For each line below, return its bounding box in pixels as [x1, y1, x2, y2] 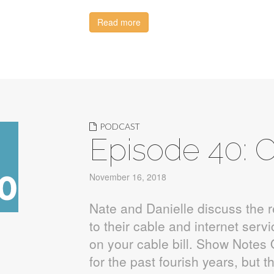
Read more [97, 16, 141, 28]
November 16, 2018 [89, 171, 166, 183]
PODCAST [99, 121, 140, 131]
